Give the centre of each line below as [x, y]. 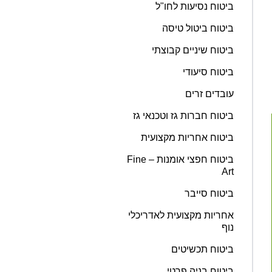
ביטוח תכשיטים [202, 249]
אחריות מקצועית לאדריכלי [181, 215]
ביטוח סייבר [209, 193]
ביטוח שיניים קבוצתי [193, 50]
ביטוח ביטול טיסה [198, 28]
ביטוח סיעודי [208, 72]
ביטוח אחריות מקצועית [187, 137]
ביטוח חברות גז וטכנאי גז [183, 115]
